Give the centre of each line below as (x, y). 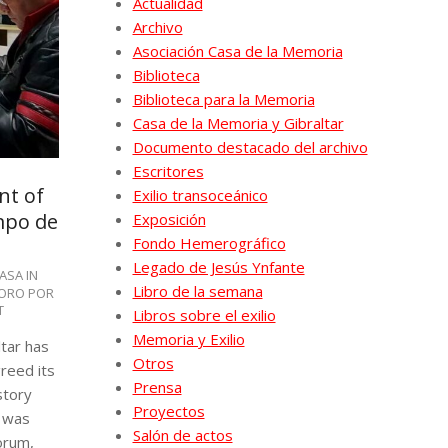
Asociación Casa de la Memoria (237, 50)
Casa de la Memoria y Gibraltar (238, 122)
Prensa (157, 386)
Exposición (169, 218)
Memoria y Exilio (188, 338)
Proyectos (168, 410)
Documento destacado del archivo (250, 146)
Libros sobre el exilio (204, 314)
